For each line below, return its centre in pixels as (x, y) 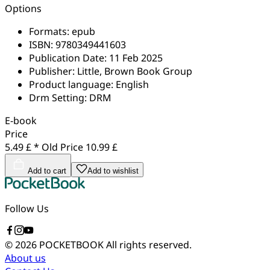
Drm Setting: (59, 97)
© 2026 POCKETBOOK (55, 244)
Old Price (62, 147)
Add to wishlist (113, 171)
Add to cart (47, 171)
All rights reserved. (149, 244)
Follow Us (27, 208)
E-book (21, 120)
